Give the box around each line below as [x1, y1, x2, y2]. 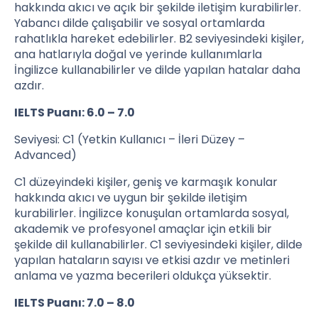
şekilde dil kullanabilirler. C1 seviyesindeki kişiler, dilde [14, 236, 302, 253]
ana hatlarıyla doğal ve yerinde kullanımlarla [14, 46, 262, 63]
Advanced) [14, 147, 77, 164]
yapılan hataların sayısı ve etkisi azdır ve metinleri [14, 252, 290, 269]
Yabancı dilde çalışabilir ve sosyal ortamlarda [14, 15, 265, 32]
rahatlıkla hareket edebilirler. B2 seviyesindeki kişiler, [14, 31, 304, 48]
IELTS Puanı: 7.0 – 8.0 [14, 295, 135, 312]
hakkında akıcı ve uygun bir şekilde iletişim [14, 190, 247, 207]
